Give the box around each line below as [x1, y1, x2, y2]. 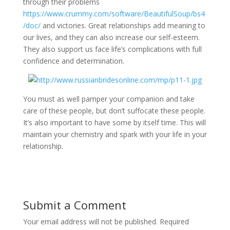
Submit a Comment [23, 197, 126, 213]
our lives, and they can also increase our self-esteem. [23, 32, 200, 42]
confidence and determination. [23, 56, 124, 66]
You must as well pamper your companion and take [23, 94, 195, 104]
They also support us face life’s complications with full [23, 44, 202, 54]
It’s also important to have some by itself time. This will [23, 118, 206, 127]
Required [157, 217, 189, 226]
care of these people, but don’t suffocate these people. [23, 106, 205, 116]
